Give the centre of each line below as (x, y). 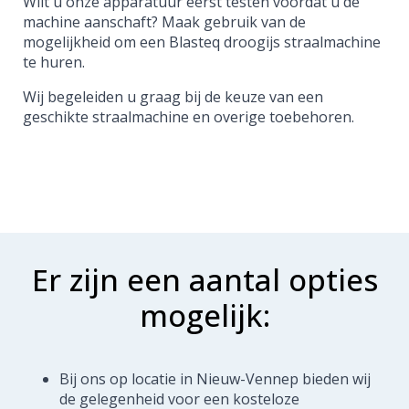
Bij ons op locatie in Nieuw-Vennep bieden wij (215, 378)
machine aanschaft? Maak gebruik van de (164, 21)
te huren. (54, 62)
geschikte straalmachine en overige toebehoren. (189, 116)
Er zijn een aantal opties (204, 279)
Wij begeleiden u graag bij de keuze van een (173, 96)
